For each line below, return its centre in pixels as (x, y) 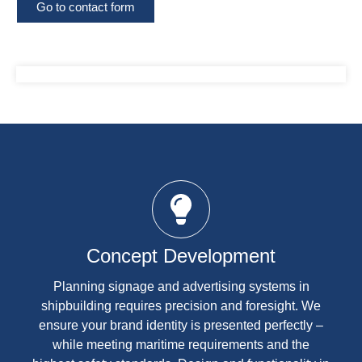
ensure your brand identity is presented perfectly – (181, 325)
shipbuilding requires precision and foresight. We (181, 305)
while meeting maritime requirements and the (181, 344)
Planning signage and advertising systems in (181, 286)
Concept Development (181, 255)
